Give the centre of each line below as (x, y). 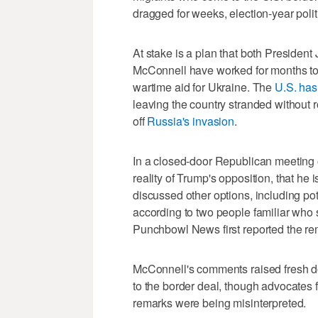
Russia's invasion (191, 121)
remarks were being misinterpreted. (220, 302)
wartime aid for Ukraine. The (204, 87)
